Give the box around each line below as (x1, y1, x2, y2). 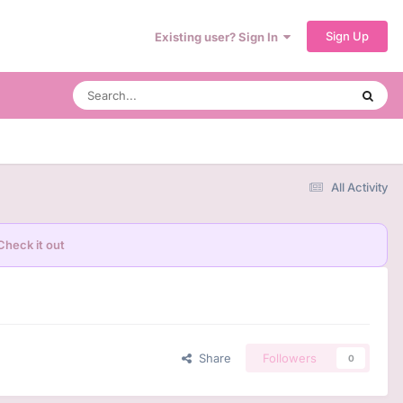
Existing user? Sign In (155, 29, 283, 44)
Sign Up (326, 28, 369, 43)
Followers (263, 351, 317, 366)
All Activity (331, 179, 388, 194)
